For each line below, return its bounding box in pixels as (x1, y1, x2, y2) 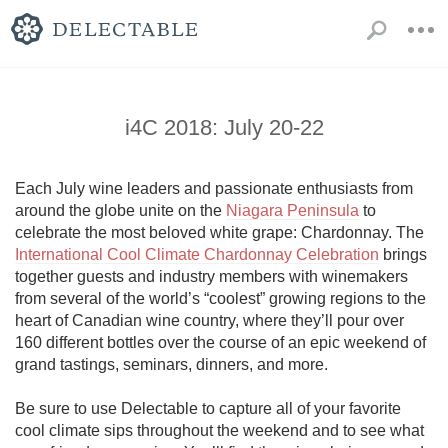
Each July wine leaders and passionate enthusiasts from (15, 180, 413, 197)
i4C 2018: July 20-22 (124, 115, 324, 140)
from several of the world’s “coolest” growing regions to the (15, 290, 426, 307)
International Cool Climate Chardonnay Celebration (15, 246, 379, 263)
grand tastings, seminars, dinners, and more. (15, 356, 332, 373)
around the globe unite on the (15, 202, 226, 219)
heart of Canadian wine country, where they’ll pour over (15, 312, 404, 329)
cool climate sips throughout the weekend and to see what (15, 422, 424, 439)
